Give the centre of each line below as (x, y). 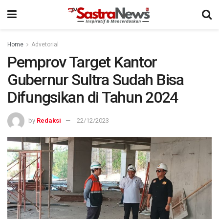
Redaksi (49, 120)
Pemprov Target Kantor (82, 62)
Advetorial (45, 44)
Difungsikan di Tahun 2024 (93, 97)
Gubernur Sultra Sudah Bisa (96, 80)
